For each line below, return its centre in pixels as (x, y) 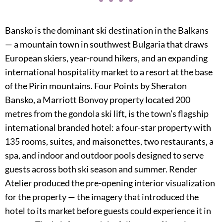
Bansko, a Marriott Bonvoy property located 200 (98, 100)
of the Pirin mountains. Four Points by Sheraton (96, 86)
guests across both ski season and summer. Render (101, 169)
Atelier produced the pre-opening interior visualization (110, 183)
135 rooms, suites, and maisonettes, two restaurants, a (109, 141)
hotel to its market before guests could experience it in (108, 211)
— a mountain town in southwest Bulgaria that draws (107, 44)
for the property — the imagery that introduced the (102, 197)
